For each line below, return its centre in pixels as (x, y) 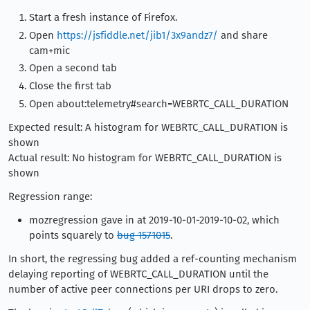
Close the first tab (70, 86)
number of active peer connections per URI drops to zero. (143, 289)
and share (243, 35)
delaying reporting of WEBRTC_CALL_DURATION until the (138, 274)
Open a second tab (73, 68)
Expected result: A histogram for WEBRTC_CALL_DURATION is (148, 127)
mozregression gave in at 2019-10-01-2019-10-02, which (154, 220)
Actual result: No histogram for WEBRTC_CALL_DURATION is (145, 157)
